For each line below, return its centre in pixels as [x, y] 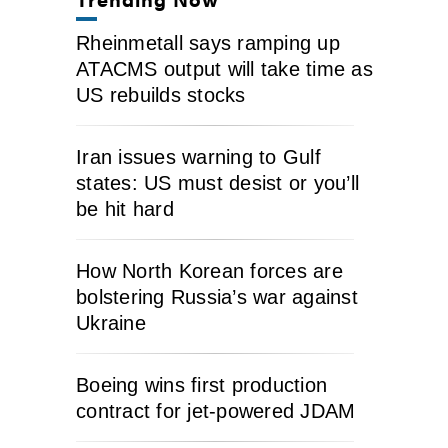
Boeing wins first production [201, 384]
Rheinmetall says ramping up [208, 42]
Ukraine [111, 322]
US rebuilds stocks [161, 94]
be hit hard [125, 208]
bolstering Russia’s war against [217, 296]
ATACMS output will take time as [224, 68]
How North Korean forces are [209, 270]
